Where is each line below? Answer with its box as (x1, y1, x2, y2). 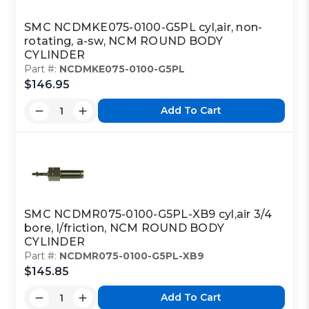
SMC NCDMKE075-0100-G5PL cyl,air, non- (24, 20, 263, 34)
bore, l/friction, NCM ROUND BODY (24, 221, 225, 235)
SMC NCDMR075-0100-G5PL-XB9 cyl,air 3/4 (24, 207, 272, 221)
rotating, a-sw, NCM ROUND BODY (24, 34, 223, 48)
